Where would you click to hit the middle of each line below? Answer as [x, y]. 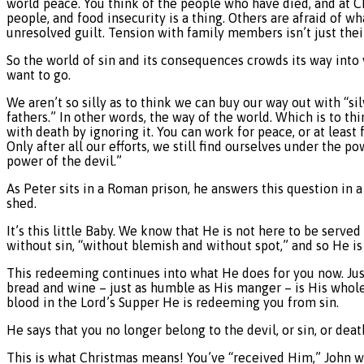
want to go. [39, 74]
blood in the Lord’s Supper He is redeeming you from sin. [173, 302]
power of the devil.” [64, 160]
